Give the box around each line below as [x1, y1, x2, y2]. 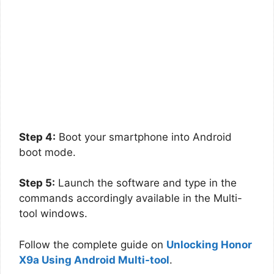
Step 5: [19, 177, 55, 189]
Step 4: [19, 130, 56, 143]
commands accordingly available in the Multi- [19, 192, 242, 204]
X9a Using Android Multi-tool [19, 253, 169, 266]
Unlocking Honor [166, 238, 252, 251]
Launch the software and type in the [55, 177, 237, 189]
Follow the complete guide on [19, 238, 166, 251]
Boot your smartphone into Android [56, 130, 232, 143]
